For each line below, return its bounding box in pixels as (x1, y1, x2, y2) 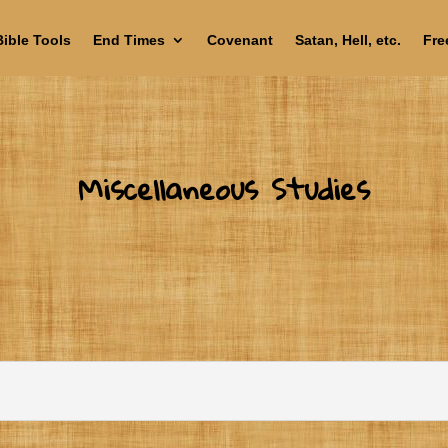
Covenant (206, 32, 273, 48)
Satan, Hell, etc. (294, 32, 401, 48)
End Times (92, 32, 165, 48)
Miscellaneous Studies (78, 160, 370, 216)
